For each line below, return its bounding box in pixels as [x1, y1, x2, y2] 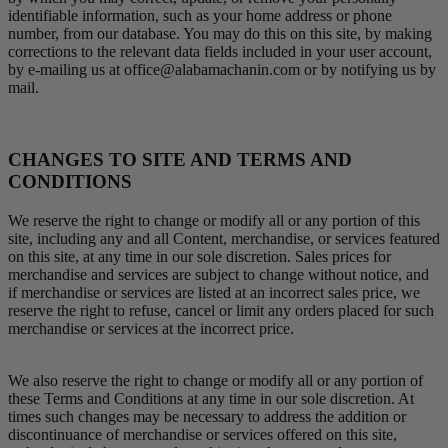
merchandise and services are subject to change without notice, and [8, 265, 429, 283]
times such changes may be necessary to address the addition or [8, 407, 406, 425]
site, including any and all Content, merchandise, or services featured [8, 229, 440, 247]
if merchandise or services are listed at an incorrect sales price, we [8, 283, 420, 301]
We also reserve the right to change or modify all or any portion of [8, 371, 423, 389]
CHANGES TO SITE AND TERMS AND [8, 149, 352, 171]
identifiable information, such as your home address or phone [8, 6, 392, 24]
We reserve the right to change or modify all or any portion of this [8, 211, 420, 229]
